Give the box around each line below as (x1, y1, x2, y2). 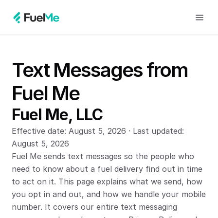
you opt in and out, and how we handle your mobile (12, 189, 206, 199)
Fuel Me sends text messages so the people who (12, 151, 194, 161)
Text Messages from (12, 58, 188, 82)
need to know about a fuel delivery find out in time (12, 164, 202, 174)
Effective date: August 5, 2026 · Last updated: (12, 126, 184, 136)
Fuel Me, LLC (12, 105, 103, 124)
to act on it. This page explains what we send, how (12, 177, 202, 186)
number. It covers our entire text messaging (12, 202, 177, 212)
